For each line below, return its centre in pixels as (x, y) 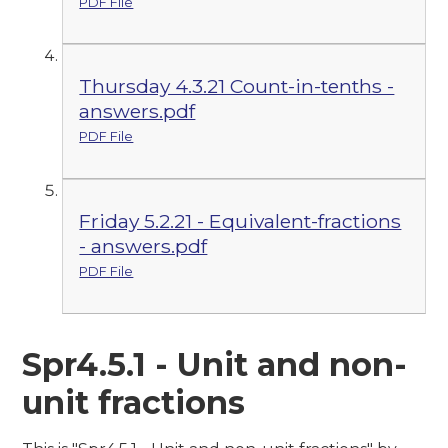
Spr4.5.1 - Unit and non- (215, 364)
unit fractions (134, 402)
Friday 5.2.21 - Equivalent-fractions (240, 220)
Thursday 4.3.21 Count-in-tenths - (237, 86)
